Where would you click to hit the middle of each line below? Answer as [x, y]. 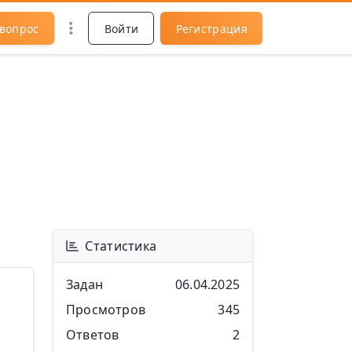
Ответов [93, 335]
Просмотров [106, 310]
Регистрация [211, 28]
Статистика [121, 246]
